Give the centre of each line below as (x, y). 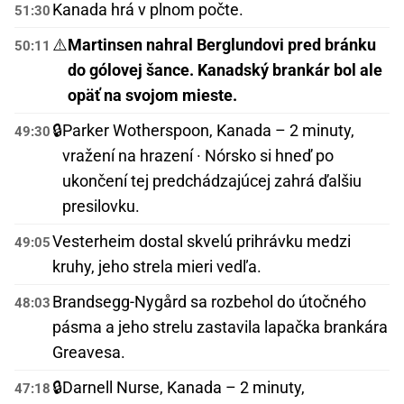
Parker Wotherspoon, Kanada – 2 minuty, (208, 131)
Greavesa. (89, 353)
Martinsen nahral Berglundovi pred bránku (222, 45)
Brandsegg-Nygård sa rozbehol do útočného (209, 302)
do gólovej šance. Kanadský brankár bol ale (225, 70)
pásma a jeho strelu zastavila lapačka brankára (220, 327)
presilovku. (101, 207)
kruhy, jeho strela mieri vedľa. (157, 267)
